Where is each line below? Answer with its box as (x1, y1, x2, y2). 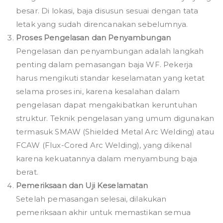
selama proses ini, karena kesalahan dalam (16, 86, 180, 96)
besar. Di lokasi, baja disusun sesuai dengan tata (16, 5, 199, 15)
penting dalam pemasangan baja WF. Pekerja (16, 59, 193, 69)
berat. (16, 167, 38, 177)
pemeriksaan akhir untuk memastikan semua (16, 207, 191, 217)
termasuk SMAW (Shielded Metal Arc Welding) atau (16, 126, 215, 136)
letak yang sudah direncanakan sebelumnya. (16, 19, 188, 29)
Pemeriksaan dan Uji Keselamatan (16, 180, 148, 190)
